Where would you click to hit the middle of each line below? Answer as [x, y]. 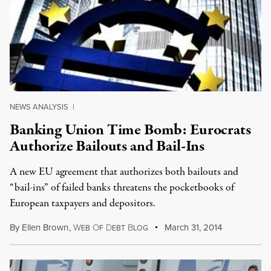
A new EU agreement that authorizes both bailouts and [124, 172]
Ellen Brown [45, 227]
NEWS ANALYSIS [39, 107]
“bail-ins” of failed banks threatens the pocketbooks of [122, 188]
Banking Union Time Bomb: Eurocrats [130, 130]
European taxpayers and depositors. [83, 204]
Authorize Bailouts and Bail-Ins [107, 146]
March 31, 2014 [192, 227]
